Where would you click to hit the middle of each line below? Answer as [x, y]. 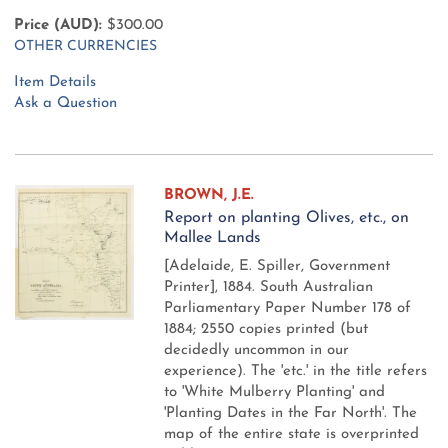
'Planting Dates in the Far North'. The [291, 414]
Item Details [55, 83]
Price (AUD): [58, 26]
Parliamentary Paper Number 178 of [288, 309]
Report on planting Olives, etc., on [287, 218]
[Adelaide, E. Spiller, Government [277, 267]
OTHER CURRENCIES [85, 47]
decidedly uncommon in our [257, 351]
